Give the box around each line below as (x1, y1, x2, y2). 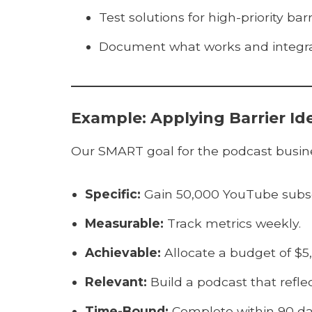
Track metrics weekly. (164, 216, 301, 231)
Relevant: (85, 274, 147, 289)
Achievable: (85, 245, 161, 260)
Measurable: (85, 216, 164, 231)
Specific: (85, 187, 141, 201)
